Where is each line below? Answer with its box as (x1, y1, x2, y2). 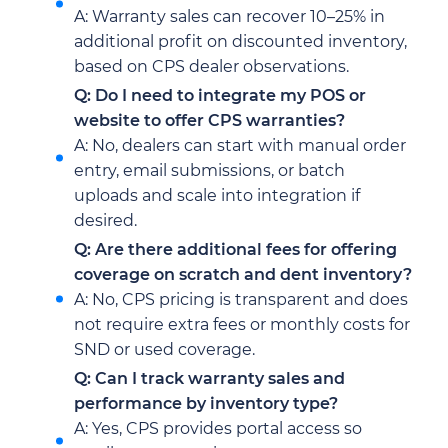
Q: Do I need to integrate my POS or (74, 85, 366, 105)
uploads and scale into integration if (74, 185, 360, 205)
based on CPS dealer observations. (74, 56, 349, 76)
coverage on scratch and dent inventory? (74, 264, 412, 284)
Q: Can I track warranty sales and (74, 368, 345, 388)
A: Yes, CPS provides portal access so (74, 418, 362, 438)
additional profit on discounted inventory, (74, 31, 407, 51)
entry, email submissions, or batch (74, 160, 345, 180)
